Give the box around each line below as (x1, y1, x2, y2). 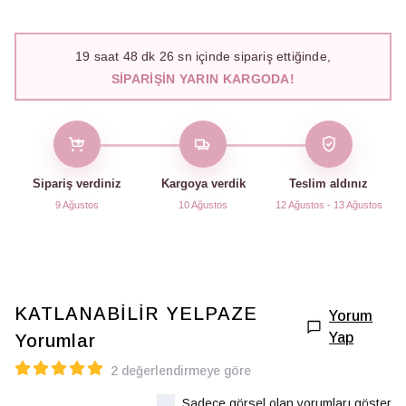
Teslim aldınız (289, 177, 369, 190)
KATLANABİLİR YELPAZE (14, 304, 257, 324)
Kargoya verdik (160, 177, 246, 190)
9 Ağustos (55, 199, 100, 210)
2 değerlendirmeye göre (111, 363, 251, 378)
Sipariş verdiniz (33, 177, 122, 190)
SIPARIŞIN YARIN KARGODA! (111, 71, 295, 86)
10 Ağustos (179, 199, 227, 210)
